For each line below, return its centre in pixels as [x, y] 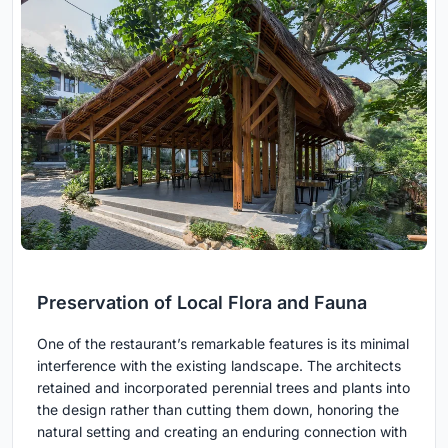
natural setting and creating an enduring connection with [222, 431]
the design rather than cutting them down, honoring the [218, 409]
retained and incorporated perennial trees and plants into [223, 387]
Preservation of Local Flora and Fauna [202, 302]
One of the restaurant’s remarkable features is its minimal [223, 343]
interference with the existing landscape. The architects [219, 365]
